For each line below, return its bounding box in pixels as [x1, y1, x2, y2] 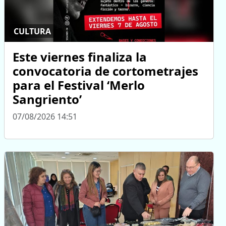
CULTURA [14, 25, 51, 37]
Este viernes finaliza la [13, 48, 147, 66]
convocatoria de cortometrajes [13, 63, 198, 80]
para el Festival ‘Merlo [13, 77, 145, 94]
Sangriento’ [13, 91, 82, 108]
